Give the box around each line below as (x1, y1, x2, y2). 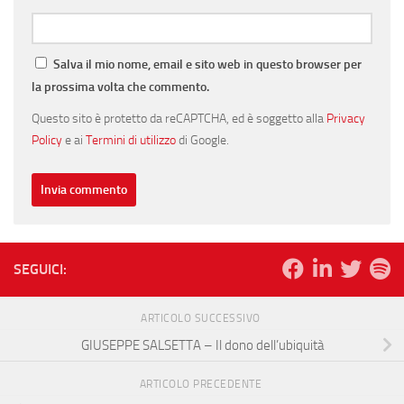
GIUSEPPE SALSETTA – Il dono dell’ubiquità (80, 337, 324, 354)
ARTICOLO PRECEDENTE (139, 378, 265, 391)
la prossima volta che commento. (32, 79, 209, 96)
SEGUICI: (14, 261, 67, 279)
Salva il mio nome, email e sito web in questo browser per (53, 57, 362, 73)
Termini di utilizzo (86, 133, 176, 148)
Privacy (326, 111, 365, 126)
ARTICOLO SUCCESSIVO (141, 312, 263, 326)
